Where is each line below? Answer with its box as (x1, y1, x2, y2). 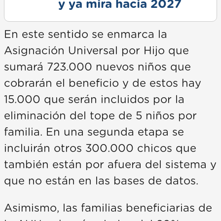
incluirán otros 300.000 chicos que (4, 143, 196, 154)
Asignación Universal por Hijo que (4, 45, 189, 56)
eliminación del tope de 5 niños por (4, 110, 197, 121)
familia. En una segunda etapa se (4, 126, 184, 138)
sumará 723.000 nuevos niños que (4, 61, 191, 73)
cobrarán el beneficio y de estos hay (4, 77, 201, 89)
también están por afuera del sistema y (4, 159, 217, 170)
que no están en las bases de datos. (4, 175, 198, 186)
